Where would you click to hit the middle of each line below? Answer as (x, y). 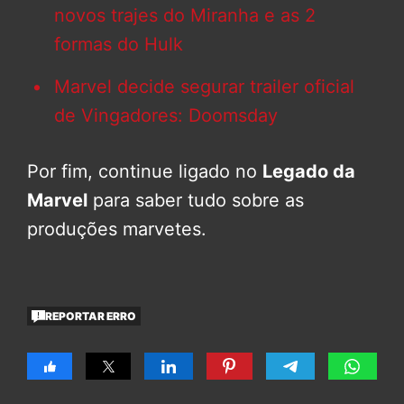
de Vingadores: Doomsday (166, 116)
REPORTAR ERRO (91, 316)
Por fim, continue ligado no (145, 172)
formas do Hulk (119, 45)
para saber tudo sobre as (196, 201)
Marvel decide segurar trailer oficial (204, 87)
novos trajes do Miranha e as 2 (185, 16)
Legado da (309, 172)
